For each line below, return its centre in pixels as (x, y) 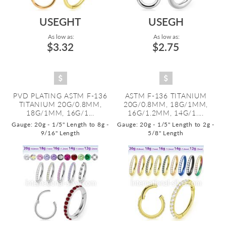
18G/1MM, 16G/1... (60, 113)
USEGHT (60, 21)
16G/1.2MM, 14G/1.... (166, 113)
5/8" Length (166, 133)
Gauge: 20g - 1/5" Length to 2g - (166, 124)
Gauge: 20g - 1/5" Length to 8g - (60, 124)
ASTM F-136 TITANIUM (166, 96)
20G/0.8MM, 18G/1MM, (166, 104)
